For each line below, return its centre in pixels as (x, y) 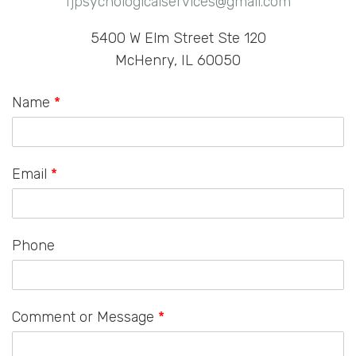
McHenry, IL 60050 (178, 61)
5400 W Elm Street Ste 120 (178, 39)
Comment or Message (85, 317)
